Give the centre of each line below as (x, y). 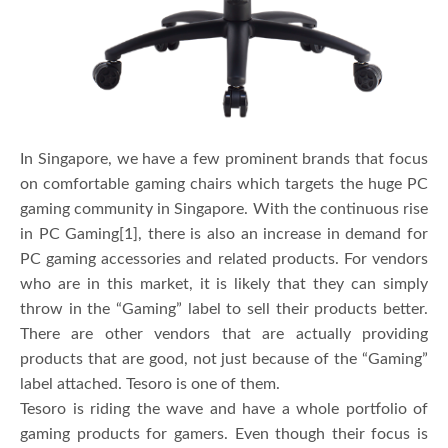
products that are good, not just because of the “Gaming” (224, 358)
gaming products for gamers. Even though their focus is (224, 433)
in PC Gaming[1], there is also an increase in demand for (224, 233)
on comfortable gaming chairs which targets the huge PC (224, 183)
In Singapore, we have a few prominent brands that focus (224, 158)
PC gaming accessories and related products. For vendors (224, 258)
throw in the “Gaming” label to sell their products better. (224, 308)
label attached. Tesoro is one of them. (150, 383)
